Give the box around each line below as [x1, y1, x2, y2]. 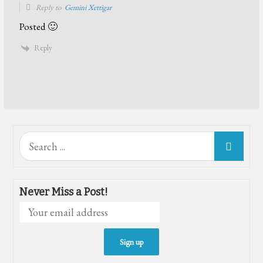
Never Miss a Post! [19, 186, 109, 199]
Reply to [34, 2, 65, 13]
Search [19, 132, 48, 146]
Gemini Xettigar [65, 2, 112, 13]
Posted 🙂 [19, 20, 58, 33]
